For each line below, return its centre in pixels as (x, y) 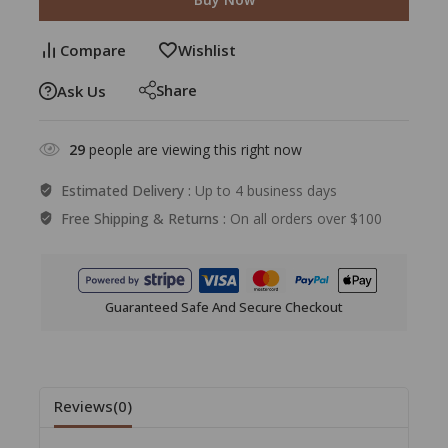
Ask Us (81, 90)
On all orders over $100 (305, 218)
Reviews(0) (93, 406)
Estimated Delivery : (127, 190)
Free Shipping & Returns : (145, 218)
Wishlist (207, 49)
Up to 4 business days (265, 190)
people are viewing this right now (193, 149)
